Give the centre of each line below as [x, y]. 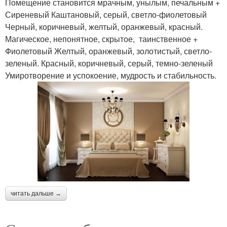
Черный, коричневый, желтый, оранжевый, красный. [104, 26]
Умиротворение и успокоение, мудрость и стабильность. [111, 75]
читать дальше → [36, 193]
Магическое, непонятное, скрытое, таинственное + [101, 39]
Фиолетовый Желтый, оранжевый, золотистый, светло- [108, 51]
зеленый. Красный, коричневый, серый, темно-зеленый [109, 63]
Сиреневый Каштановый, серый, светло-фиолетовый [106, 14]
